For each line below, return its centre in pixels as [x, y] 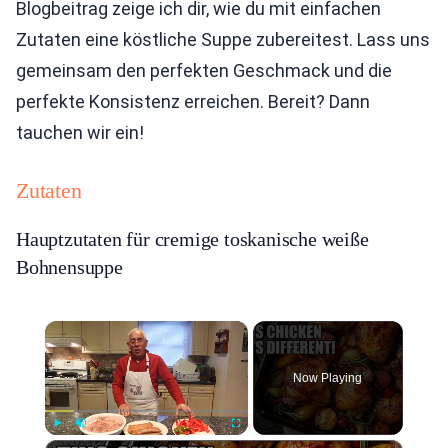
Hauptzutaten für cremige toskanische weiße [192, 239]
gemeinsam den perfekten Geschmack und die [204, 70]
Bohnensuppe [69, 267]
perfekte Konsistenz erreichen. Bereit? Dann [193, 101]
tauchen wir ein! [80, 132]
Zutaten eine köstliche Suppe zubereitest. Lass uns [223, 39]
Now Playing [328, 378]
